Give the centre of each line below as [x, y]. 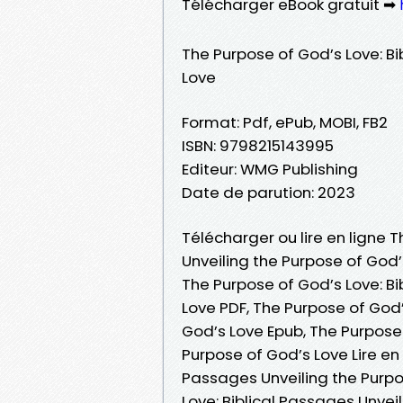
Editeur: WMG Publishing [270, 169]
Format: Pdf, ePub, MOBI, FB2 [285, 122]
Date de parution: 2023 [269, 192]
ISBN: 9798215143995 [258, 145]
